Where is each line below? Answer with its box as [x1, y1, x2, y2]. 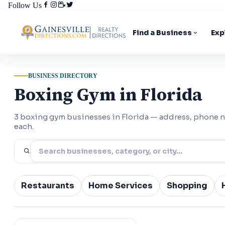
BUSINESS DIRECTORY [28, 72, 97, 79]
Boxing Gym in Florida [14, 82, 202, 106]
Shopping [167, 180, 207, 191]
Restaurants [21, 180, 74, 191]
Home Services [88, 180, 153, 191]
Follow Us [8, 1, 42, 10]
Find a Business [133, 28, 192, 37]
